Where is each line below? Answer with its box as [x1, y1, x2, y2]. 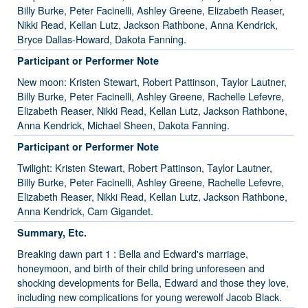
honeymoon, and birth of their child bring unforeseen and [17, 261, 265, 276]
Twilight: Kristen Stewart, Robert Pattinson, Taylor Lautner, [17, 160, 272, 175]
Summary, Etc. [17, 225, 87, 240]
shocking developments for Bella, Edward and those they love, [17, 275, 289, 290]
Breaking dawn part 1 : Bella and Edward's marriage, [17, 246, 248, 261]
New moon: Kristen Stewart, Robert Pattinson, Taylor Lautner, [17, 74, 287, 89]
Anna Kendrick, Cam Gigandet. [17, 203, 153, 219]
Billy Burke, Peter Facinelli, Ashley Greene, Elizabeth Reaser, [17, 3, 285, 18]
